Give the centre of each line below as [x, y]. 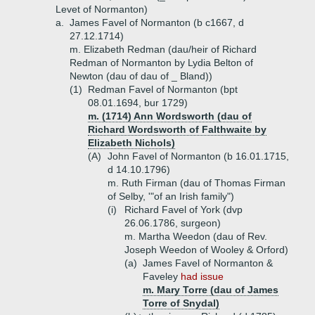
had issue [202, 276]
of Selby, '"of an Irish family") [171, 196]
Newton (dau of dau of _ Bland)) [141, 76]
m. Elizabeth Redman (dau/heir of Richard [163, 49]
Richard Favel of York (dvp [184, 210]
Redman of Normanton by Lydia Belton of [161, 63]
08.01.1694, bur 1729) [138, 103]
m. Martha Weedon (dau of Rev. [196, 236]
